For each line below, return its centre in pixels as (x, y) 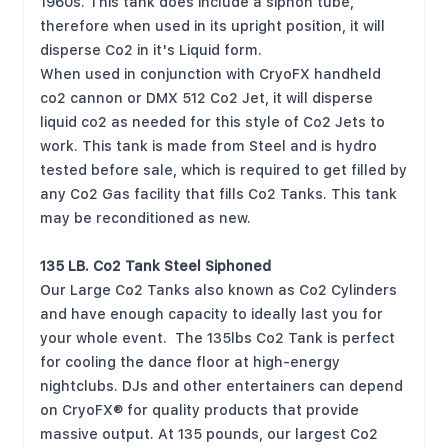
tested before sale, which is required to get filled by (223, 170)
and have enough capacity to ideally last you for (211, 314)
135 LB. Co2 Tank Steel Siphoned (155, 266)
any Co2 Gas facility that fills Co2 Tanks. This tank (218, 194)
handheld (347, 74)
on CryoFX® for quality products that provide (199, 410)
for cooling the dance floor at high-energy (190, 362)
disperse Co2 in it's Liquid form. (151, 50)
